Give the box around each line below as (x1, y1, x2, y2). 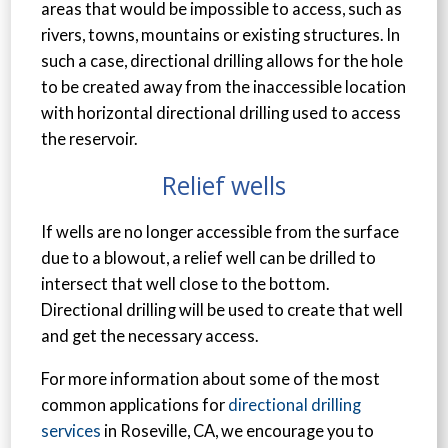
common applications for (41, 394, 229, 415)
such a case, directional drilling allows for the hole (41, 51, 404, 72)
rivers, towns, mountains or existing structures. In (41, 25, 401, 46)
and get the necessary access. (41, 326, 259, 347)
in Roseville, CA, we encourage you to (101, 420, 375, 441)
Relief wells (162, 168, 286, 202)
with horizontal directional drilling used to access (41, 103, 402, 124)
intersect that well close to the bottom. (41, 274, 330, 295)
